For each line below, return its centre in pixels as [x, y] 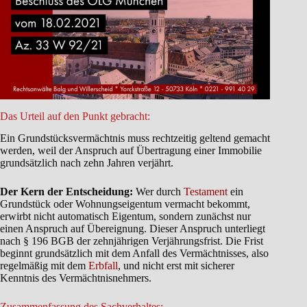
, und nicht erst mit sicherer [176, 266]
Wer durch [158, 192]
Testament [206, 192]
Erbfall [103, 266]
